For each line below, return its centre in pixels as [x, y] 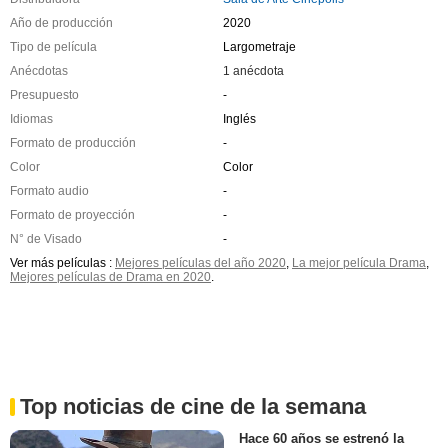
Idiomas [31, 119]
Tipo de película [53, 47]
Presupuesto [44, 95]
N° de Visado [46, 239]
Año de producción [61, 23]
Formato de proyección [72, 215]
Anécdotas [39, 71]
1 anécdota [253, 71]
